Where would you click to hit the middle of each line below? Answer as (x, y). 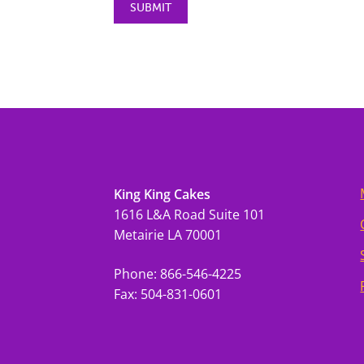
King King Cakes (162, 194)
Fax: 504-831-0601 (168, 294)
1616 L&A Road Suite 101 (190, 214)
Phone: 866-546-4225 (178, 273)
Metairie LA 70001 (168, 234)
